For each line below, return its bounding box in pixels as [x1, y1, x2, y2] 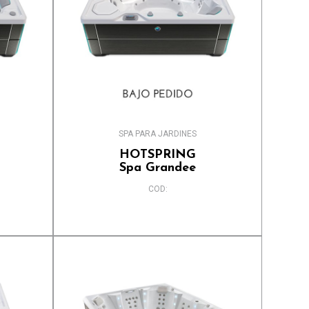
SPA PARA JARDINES [119, 129, 197, 139]
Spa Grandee [119, 161, 197, 175]
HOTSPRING [119, 148, 197, 162]
